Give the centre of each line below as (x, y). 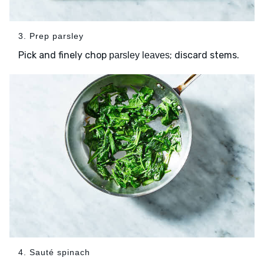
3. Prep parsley (51, 36)
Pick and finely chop (64, 55)
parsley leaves (139, 55)
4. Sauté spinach (54, 253)
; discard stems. (204, 55)
